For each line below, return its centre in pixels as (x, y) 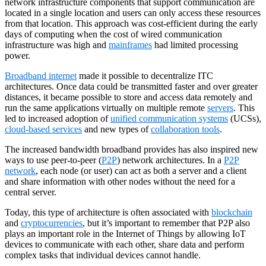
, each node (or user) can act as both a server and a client (141, 170)
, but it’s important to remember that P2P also (166, 223)
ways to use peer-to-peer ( (53, 160)
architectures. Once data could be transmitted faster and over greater (131, 86)
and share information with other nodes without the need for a (120, 181)
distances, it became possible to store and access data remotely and (129, 97)
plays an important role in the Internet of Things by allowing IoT (125, 233)
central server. (32, 192)
